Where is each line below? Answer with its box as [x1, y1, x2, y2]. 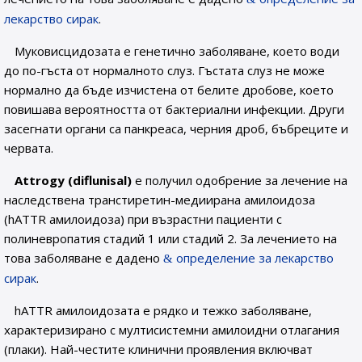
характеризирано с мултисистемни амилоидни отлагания [4, 322, 339, 338]
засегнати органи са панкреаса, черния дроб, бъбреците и [4, 120, 348, 137]
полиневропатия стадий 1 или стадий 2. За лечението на [4, 230, 337, 246]
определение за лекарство [176, 250, 334, 266]
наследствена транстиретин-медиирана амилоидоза [4, 192, 315, 208]
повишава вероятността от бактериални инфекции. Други [4, 101, 344, 117]
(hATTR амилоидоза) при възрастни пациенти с [4, 211, 282, 227]
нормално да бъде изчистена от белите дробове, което [4, 82, 334, 98]
